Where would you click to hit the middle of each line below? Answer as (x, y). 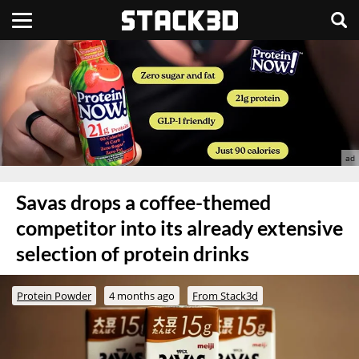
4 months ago (142, 295)
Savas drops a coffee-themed (143, 202)
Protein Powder (54, 295)
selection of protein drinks (133, 253)
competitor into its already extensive (179, 228)
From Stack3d (225, 295)
